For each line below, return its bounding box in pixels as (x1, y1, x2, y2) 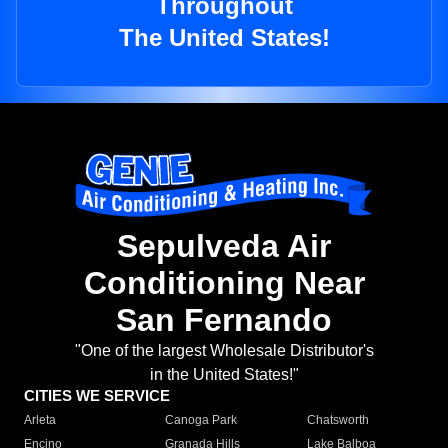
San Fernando (116, 302, 332, 339)
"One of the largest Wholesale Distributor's (74, 342, 374, 360)
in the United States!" (149, 366, 299, 384)
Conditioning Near (83, 265, 365, 302)
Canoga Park (165, 413, 238, 428)
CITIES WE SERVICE (24, 387, 170, 405)
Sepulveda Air (117, 228, 331, 265)
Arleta (24, 413, 56, 428)
